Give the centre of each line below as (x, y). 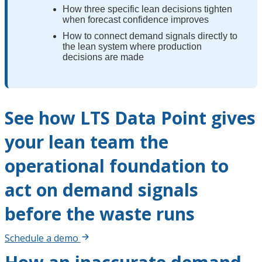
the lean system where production (132, 46)
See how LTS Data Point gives (130, 118)
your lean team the (87, 142)
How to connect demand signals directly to (150, 36)
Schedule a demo (42, 238)
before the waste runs (100, 213)
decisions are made (103, 57)
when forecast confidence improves (136, 19)
